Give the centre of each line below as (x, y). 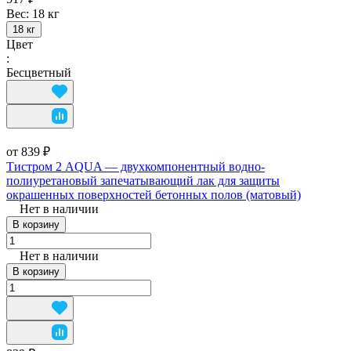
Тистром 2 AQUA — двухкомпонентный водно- (136, 166)
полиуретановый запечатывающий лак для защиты (143, 180)
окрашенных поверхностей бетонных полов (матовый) (154, 194)
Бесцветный (39, 72)
